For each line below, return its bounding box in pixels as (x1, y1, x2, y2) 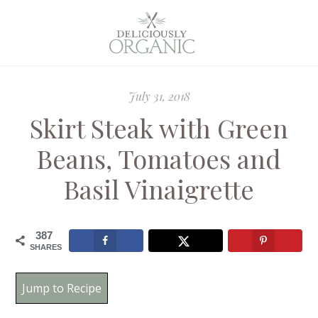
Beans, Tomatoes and (37, 141, 281, 175)
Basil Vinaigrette (64, 172, 254, 206)
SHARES (30, 243, 62, 251)
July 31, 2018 (128, 89, 190, 104)
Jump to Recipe (22, 280, 102, 297)
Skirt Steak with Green (30, 111, 288, 145)
